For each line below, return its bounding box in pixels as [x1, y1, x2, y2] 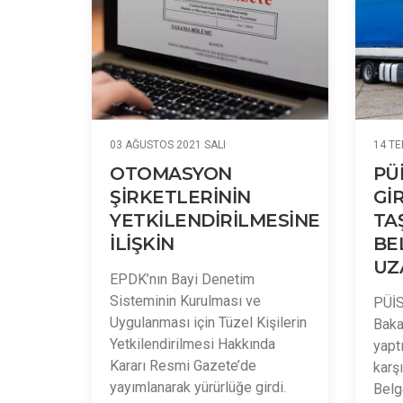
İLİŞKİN [110, 233, 175, 255]
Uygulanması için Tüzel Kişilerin [110, 314, 307, 331]
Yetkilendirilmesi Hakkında [110, 336, 275, 353]
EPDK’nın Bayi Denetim [110, 271, 255, 288]
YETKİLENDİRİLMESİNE [110, 210, 320, 231]
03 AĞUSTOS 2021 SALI [110, 139, 226, 151]
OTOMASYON [110, 163, 232, 184]
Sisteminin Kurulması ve [110, 292, 261, 309]
